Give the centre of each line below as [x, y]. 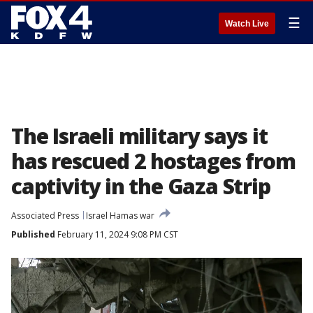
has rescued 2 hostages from [153, 161]
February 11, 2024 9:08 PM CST [117, 234]
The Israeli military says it [139, 136]
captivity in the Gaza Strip [141, 186]
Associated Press [45, 216]
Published [33, 234]
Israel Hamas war [120, 216]
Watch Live [247, 24]
